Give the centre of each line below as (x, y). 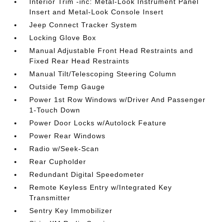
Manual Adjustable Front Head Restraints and (111, 51)
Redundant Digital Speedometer (87, 174)
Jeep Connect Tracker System (83, 25)
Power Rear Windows (68, 136)
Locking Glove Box (63, 38)
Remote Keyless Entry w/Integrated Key (101, 187)
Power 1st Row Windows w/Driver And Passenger (118, 100)
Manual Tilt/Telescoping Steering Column (103, 74)
